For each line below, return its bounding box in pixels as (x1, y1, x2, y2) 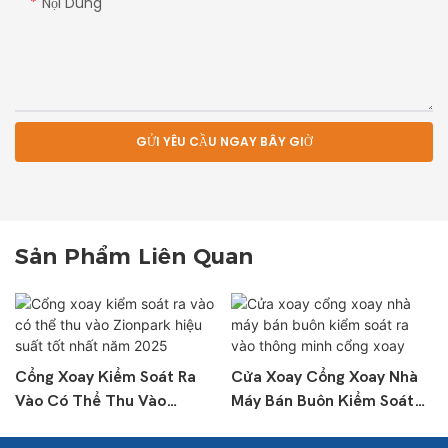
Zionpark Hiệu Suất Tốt (15, 416, 185, 435)
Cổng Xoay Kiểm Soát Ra (15, 368, 196, 387)
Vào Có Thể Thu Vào (15, 392, 166, 411)
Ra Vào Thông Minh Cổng (230, 416, 414, 435)
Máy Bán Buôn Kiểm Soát (230, 392, 414, 411)
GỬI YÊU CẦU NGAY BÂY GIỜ (135, 132, 313, 150)
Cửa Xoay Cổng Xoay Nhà (230, 368, 418, 387)
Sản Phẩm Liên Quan (15, 242, 253, 270)
